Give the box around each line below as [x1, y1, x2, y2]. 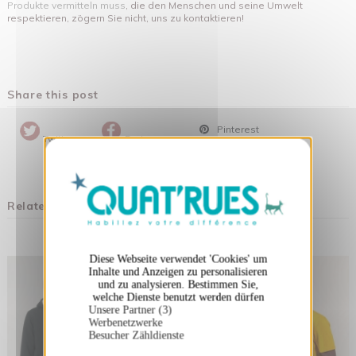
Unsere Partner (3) [88, 304, 172, 316]
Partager [122, 132, 166, 145]
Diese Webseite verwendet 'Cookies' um [89, 253, 267, 265]
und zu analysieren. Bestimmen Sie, [98, 278, 258, 291]
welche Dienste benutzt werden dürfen [92, 291, 264, 304]
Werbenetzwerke [88, 316, 163, 329]
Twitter [41, 132, 74, 145]
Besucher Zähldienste [88, 329, 184, 342]
